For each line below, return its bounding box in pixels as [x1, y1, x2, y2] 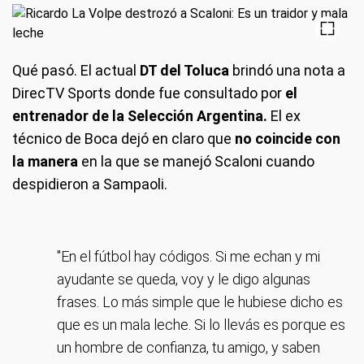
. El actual [74, 62, 136, 79]
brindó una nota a [229, 62, 345, 79]
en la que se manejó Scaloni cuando [78, 153, 314, 170]
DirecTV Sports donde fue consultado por [12, 84, 282, 102]
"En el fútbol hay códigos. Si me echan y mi [57, 248, 320, 265]
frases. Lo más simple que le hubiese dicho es [57, 293, 343, 310]
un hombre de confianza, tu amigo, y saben [57, 339, 320, 356]
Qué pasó [12, 62, 74, 79]
